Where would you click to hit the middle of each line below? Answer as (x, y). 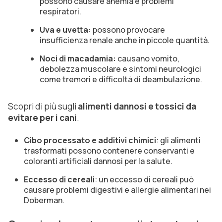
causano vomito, (148, 58)
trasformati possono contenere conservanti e (109, 150)
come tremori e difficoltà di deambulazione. (121, 79)
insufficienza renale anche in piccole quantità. (125, 40)
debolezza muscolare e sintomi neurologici (120, 69)
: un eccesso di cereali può (144, 179)
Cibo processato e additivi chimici (90, 140)
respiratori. (60, 11)
